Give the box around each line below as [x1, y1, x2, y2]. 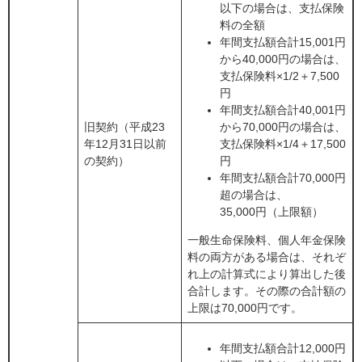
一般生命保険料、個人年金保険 [187, 234, 346, 247]
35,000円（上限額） [220, 205, 323, 219]
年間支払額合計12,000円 [220, 342, 346, 356]
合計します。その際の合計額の [187, 284, 346, 298]
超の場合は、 [220, 188, 288, 202]
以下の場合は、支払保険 [220, 2, 344, 15]
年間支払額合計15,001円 [220, 36, 346, 49]
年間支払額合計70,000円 [220, 171, 346, 185]
